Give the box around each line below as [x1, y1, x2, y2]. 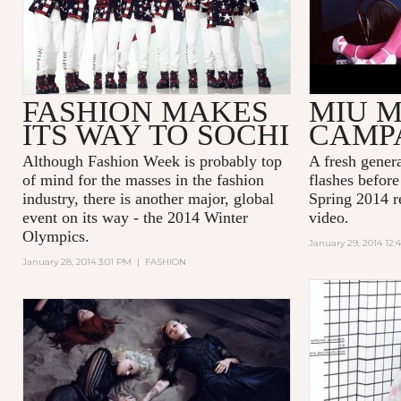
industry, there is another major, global [21, 189, 274, 208]
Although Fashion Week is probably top [21, 151, 282, 170]
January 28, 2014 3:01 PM [21, 255, 132, 268]
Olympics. [21, 226, 90, 245]
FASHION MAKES [21, 94, 269, 128]
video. [308, 208, 349, 226]
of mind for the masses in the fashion [21, 170, 264, 189]
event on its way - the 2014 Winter [21, 208, 248, 226]
